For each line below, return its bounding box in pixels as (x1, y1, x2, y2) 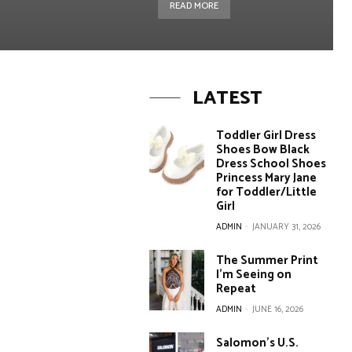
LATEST (192, 83, 262, 114)
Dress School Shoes (216, 154, 327, 174)
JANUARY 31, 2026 (252, 220, 321, 234)
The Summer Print (216, 251, 319, 270)
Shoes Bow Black (216, 140, 310, 159)
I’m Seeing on (216, 265, 292, 284)
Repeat (216, 279, 257, 299)
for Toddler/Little (216, 182, 317, 202)
